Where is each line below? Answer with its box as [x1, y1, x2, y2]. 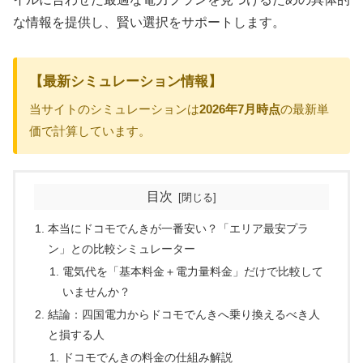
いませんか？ [62, 285, 130, 299]
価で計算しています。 [29, 123, 151, 138]
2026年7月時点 [199, 101, 280, 116]
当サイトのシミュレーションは [29, 101, 199, 116]
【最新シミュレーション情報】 [29, 73, 222, 89]
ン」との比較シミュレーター [48, 242, 196, 256]
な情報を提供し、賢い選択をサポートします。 [13, 15, 285, 30]
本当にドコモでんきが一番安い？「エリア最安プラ [48, 222, 310, 236]
